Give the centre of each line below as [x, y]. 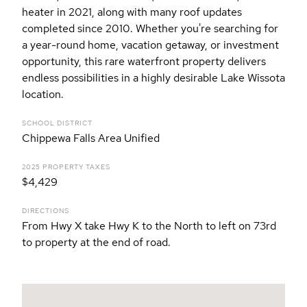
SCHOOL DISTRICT [57, 123]
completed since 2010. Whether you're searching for [150, 29]
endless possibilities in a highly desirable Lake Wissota [153, 78]
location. [43, 95]
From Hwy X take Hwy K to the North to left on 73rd [149, 226]
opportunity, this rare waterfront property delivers [144, 62]
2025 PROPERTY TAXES [66, 167]
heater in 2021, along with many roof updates [132, 12]
